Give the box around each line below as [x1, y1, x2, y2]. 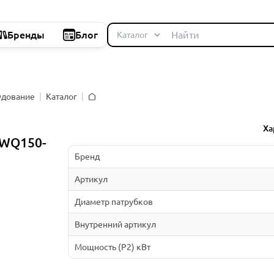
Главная [87, 100, 119, 109]
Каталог [46, 91, 77, 102]
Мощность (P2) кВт [74, 242, 150, 252]
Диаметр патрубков [74, 196, 153, 207]
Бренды [7, 29, 45, 40]
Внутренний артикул [74, 219, 156, 229]
